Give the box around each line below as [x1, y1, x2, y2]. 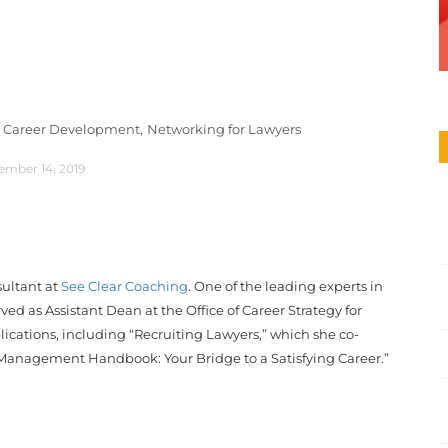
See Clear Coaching [61, 277, 188, 294]
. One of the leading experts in [188, 277, 383, 294]
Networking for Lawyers [147, 120, 301, 137]
